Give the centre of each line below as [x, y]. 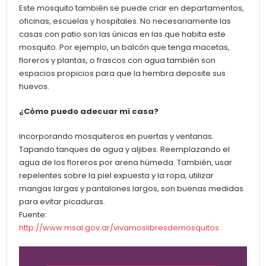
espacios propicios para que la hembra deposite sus [123, 74]
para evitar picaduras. [62, 202]
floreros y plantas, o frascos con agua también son [118, 61]
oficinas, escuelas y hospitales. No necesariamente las [125, 21]
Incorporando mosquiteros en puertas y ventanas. [117, 137]
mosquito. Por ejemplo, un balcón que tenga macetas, [125, 47]
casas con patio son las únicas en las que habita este [123, 34]
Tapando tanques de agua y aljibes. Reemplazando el [125, 150]
